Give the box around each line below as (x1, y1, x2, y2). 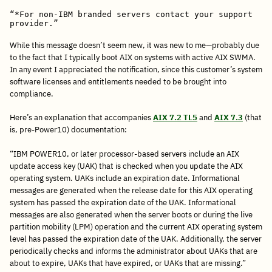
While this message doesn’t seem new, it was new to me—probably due (10, 40, 259, 51)
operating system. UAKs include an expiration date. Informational (10, 172, 240, 183)
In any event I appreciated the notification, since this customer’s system (10, 64, 262, 75)
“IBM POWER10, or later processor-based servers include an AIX (10, 148, 239, 159)
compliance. (10, 89, 53, 100)
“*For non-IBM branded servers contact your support (10, 10, 253, 19)
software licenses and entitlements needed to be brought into (10, 76, 226, 87)
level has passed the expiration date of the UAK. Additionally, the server (10, 233, 262, 244)
